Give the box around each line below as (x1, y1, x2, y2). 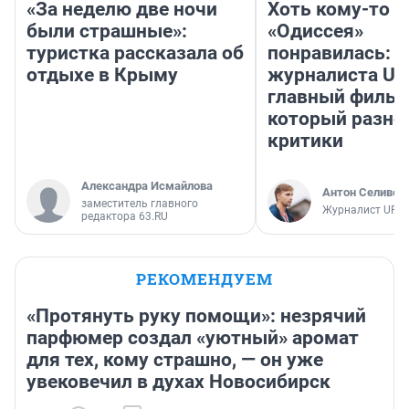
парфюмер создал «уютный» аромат (26, 326, 359, 349)
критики (267, 129, 343, 152)
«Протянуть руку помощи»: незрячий (26, 304, 366, 327)
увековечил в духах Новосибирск (26, 370, 330, 393)
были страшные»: (26, 19, 187, 42)
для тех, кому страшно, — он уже (26, 348, 323, 371)
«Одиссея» (267, 19, 363, 42)
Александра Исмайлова (81, 178, 213, 193)
